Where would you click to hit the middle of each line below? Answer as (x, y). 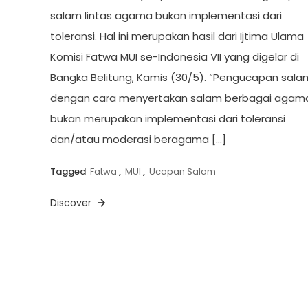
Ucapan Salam (182, 171)
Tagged (69, 171)
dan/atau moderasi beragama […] (138, 139)
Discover (72, 202)
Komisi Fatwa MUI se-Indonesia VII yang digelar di (174, 56)
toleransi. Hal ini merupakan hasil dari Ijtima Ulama (177, 36)
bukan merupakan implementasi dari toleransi (167, 118)
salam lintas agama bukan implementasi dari (166, 15)
